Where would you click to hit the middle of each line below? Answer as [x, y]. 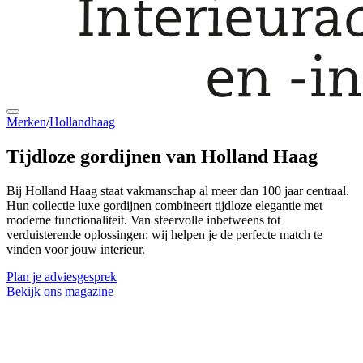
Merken [26, 122]
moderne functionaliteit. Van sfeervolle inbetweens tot [143, 220]
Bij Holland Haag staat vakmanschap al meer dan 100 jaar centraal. [178, 190]
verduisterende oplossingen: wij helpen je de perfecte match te [164, 234]
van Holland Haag [239, 156]
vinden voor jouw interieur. [76, 249]
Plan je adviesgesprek [62, 276]
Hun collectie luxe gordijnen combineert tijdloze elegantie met [164, 205]
